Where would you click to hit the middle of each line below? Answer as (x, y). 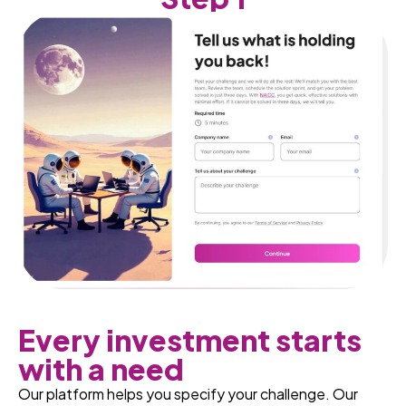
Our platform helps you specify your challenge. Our (188, 394)
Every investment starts (190, 340)
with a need (101, 369)
